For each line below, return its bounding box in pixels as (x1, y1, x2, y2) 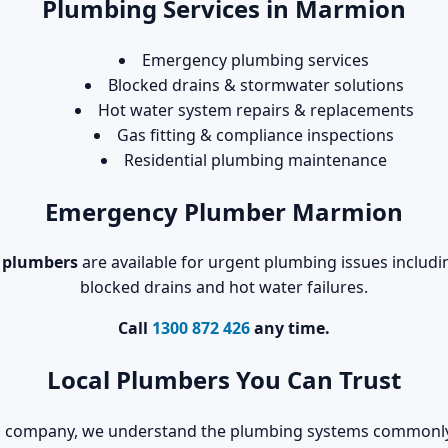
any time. (250, 317, 330, 340)
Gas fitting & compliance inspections (117, 123, 394, 146)
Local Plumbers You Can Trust (47, 363, 401, 397)
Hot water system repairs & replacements (97, 98, 414, 121)
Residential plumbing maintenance (124, 148, 387, 171)
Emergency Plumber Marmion (45, 194, 403, 228)
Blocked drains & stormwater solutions (107, 73, 404, 96)
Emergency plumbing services (142, 48, 369, 71)
